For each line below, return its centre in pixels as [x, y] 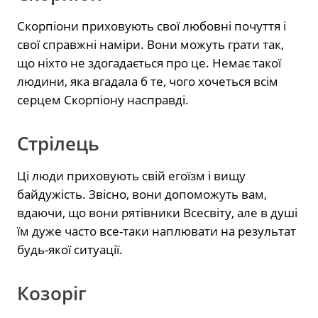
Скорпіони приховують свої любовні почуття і [152, 26]
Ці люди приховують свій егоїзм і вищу [131, 175]
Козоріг [52, 293]
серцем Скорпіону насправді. [103, 99]
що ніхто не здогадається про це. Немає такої [149, 62]
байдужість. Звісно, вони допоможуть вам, [142, 194]
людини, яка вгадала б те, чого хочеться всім [148, 81]
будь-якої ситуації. [70, 249]
